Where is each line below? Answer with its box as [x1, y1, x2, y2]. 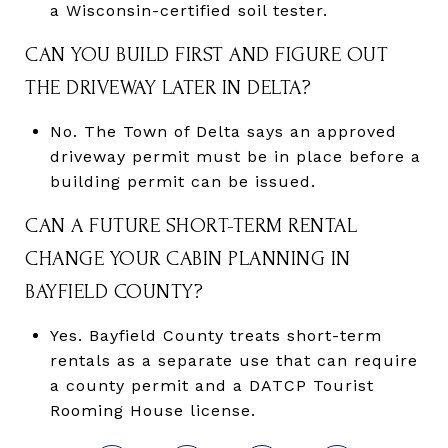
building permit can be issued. [49, 171, 316, 191]
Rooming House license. [49, 400, 256, 420]
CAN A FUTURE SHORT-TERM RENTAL [25, 213, 357, 237]
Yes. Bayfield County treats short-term [49, 325, 382, 345]
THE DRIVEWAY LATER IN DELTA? [25, 75, 311, 99]
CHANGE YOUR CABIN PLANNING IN [25, 246, 351, 270]
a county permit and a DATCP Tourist [49, 375, 374, 395]
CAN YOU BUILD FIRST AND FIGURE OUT [25, 42, 388, 66]
